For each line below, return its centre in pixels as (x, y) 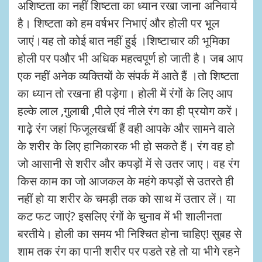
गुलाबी (78, 111)
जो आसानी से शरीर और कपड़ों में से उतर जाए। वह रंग (128, 163)
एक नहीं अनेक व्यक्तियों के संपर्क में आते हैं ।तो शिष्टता (128, 75)
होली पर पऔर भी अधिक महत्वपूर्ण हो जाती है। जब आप (130, 58)
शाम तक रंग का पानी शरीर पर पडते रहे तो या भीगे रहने (129, 251)
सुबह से (227, 233)
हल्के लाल (39, 111)
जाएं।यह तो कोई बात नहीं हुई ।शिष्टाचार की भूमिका (124, 40)
